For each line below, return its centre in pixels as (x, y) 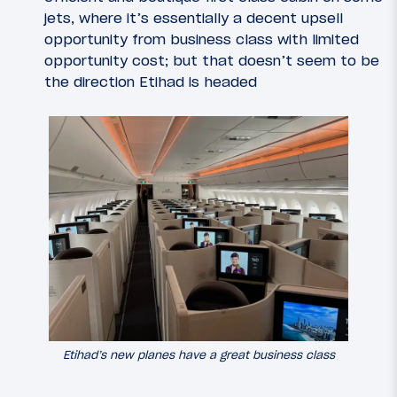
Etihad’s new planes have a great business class (198, 355)
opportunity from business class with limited (202, 39)
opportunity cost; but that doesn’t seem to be (212, 60)
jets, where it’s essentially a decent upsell (194, 17)
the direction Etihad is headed (151, 81)
